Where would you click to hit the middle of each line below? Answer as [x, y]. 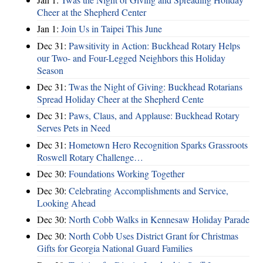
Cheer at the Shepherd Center [92, 12]
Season [50, 70]
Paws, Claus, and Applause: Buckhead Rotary [154, 116]
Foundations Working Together [127, 174]
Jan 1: [49, 29]
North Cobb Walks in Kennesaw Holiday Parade [159, 219]
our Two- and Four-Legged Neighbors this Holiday [131, 58]
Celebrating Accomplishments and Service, [149, 190]
